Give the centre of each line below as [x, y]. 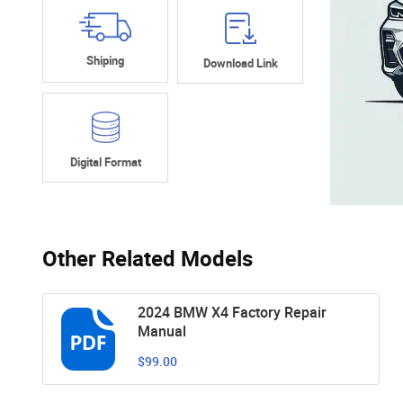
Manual [162, 331]
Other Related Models [148, 258]
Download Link [240, 63]
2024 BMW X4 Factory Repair [232, 312]
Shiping [105, 60]
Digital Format [105, 162]
